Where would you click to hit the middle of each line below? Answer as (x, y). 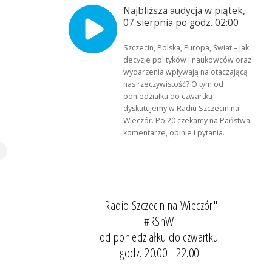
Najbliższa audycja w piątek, (185, 10)
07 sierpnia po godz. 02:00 (181, 22)
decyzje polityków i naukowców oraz (188, 59)
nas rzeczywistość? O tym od (174, 84)
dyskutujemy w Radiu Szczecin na (182, 108)
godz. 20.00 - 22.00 (159, 253)
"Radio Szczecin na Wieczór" (159, 206)
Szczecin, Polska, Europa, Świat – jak (186, 47)
